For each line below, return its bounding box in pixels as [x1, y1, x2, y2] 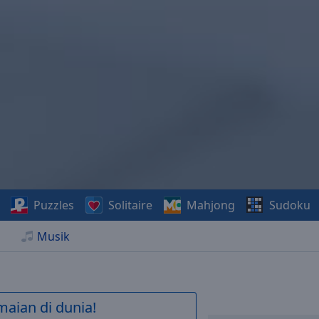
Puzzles [33, 197, 74, 213]
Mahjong [186, 197, 235, 213]
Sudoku [268, 197, 310, 213]
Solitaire [108, 197, 152, 213]
